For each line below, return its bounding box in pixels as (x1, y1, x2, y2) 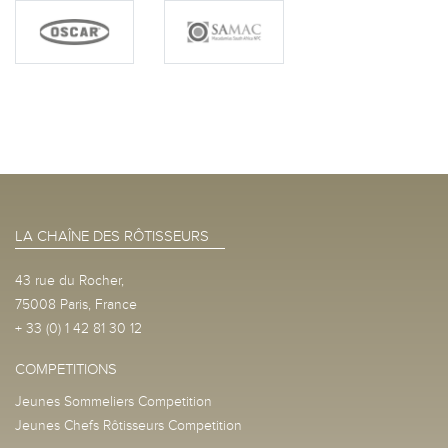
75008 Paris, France (15, 295, 137, 313)
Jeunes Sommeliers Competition (15, 392, 212, 410)
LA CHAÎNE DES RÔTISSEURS (15, 226, 209, 245)
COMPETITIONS (15, 359, 117, 378)
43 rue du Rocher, (15, 271, 124, 289)
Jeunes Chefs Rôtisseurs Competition (15, 416, 242, 434)
